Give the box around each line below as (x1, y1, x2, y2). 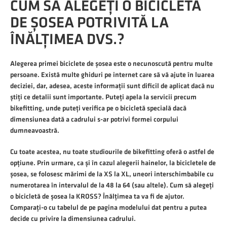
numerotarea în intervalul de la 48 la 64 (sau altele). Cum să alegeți (10, 181, 214, 190)
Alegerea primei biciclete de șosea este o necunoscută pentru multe (10, 59, 213, 68)
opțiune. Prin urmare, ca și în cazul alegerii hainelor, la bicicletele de (10, 159, 216, 167)
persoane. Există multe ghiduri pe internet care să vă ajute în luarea (10, 70, 214, 79)
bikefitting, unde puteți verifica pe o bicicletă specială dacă (10, 104, 186, 112)
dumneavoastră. (10, 126, 59, 135)
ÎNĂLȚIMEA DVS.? (10, 30, 125, 49)
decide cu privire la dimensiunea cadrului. (10, 214, 136, 223)
